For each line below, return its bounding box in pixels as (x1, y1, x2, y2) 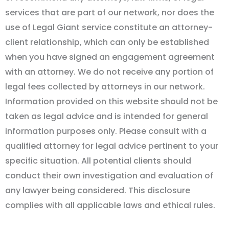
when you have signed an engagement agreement (5, 51, 215, 63)
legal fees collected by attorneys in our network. (5, 81, 205, 93)
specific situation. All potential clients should (5, 155, 191, 167)
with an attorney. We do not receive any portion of (5, 66, 214, 78)
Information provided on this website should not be (5, 96, 218, 108)
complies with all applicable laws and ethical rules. (5, 199, 215, 212)
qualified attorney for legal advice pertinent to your (5, 140, 218, 152)
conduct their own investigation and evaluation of (5, 170, 213, 182)
